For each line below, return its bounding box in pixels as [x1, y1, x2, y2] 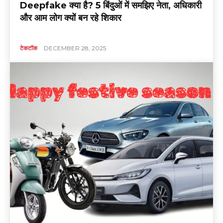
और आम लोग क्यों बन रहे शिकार [20, 12, 122, 24]
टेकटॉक [20, 44, 38, 52]
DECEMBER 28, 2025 [44, 44, 107, 52]
